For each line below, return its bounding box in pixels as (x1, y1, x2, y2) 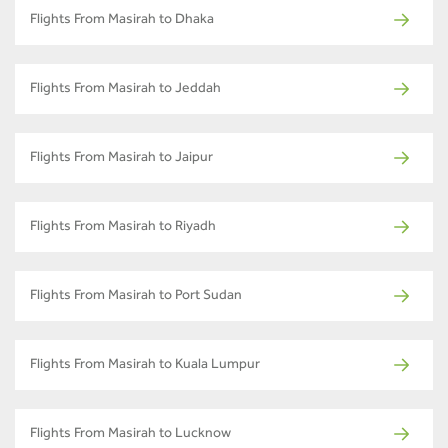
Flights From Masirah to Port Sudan (30, 289, 242, 304)
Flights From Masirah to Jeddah (30, 82, 221, 97)
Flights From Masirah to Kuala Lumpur (30, 358, 260, 373)
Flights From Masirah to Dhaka (30, 13, 214, 28)
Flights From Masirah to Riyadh (30, 220, 216, 235)
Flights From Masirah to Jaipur (30, 151, 213, 166)
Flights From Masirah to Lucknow (30, 427, 231, 442)
